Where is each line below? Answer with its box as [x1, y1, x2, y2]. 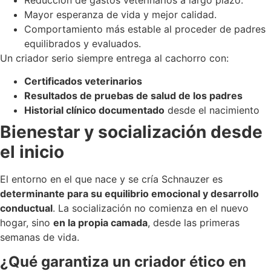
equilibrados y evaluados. [24, 38, 141, 50]
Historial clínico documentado [24, 104, 165, 117]
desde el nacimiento [165, 104, 260, 117]
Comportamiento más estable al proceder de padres [24, 23, 266, 36]
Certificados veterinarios [24, 75, 142, 88]
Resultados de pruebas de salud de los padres [24, 90, 243, 102]
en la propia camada [53, 217, 148, 229]
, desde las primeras [148, 217, 240, 229]
